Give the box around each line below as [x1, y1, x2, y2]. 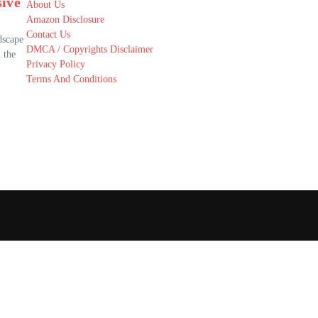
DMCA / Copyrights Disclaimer [26, 44, 153, 55]
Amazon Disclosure [26, 14, 104, 25]
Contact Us [26, 29, 70, 40]
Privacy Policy [26, 59, 85, 70]
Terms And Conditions [26, 74, 116, 84]
